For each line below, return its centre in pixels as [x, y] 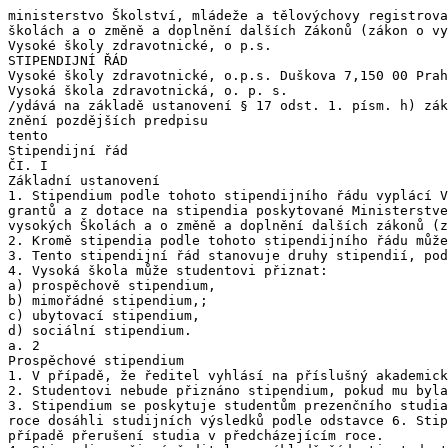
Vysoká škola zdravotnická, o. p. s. [148, 90]
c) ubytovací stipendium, [104, 315]
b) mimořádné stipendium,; [108, 300]
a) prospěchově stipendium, [112, 285]
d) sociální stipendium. [100, 330]
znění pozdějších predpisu [108, 120]
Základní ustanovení [84, 180]
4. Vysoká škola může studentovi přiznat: [168, 270]
